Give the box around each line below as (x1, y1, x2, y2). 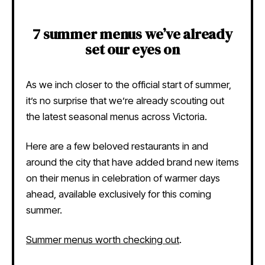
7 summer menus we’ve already (33, 24, 232, 44)
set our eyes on (85, 39, 180, 59)
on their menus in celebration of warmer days (26, 172, 220, 185)
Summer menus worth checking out (26, 234, 179, 246)
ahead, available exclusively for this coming (26, 188, 211, 201)
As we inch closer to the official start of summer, (26, 78, 231, 91)
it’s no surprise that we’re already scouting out (26, 94, 224, 106)
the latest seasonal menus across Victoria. (26, 110, 207, 122)
